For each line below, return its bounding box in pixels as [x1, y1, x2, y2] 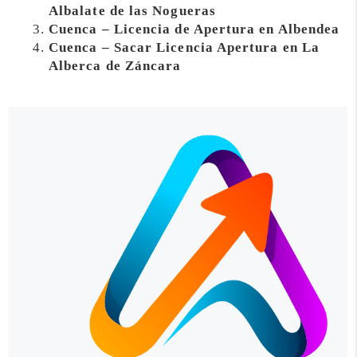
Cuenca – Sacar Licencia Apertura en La [49, 40, 320, 56]
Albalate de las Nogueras [49, 3, 216, 19]
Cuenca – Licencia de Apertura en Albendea [49, 22, 340, 37]
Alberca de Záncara [49, 58, 182, 74]
